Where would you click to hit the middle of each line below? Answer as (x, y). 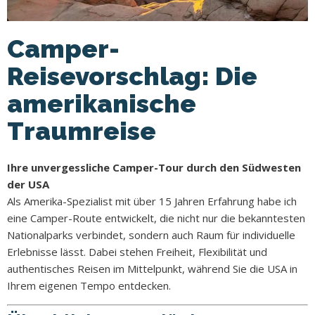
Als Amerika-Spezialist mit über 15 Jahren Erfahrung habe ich (152, 201)
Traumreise (82, 130)
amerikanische (102, 103)
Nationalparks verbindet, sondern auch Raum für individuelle (151, 234)
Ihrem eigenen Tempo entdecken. (89, 285)
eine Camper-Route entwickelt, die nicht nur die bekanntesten (156, 218)
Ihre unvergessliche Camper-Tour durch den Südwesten (154, 167)
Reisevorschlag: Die (132, 76)
